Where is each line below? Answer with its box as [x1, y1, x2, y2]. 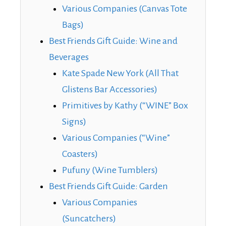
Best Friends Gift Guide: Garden [49, 181, 168, 191]
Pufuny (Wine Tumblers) [62, 164, 158, 175]
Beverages [49, 51, 89, 62]
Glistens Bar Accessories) [62, 84, 157, 94]
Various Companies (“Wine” [62, 132, 170, 143]
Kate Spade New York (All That [62, 68, 179, 78]
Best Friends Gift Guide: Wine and [49, 35, 178, 46]
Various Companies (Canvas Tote [62, 3, 187, 14]
